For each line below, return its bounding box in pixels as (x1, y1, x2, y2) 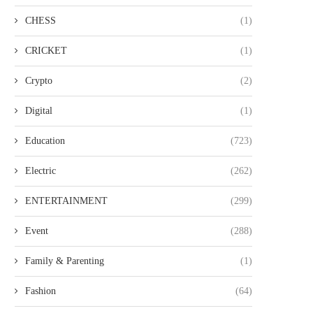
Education (25, 136, 65, 146)
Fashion (25, 286, 56, 296)
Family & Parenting (25, 256, 104, 266)
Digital (25, 105, 52, 116)
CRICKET (25, 45, 67, 56)
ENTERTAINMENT (25, 196, 108, 206)
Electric (25, 166, 56, 176)
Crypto (25, 75, 52, 86)
